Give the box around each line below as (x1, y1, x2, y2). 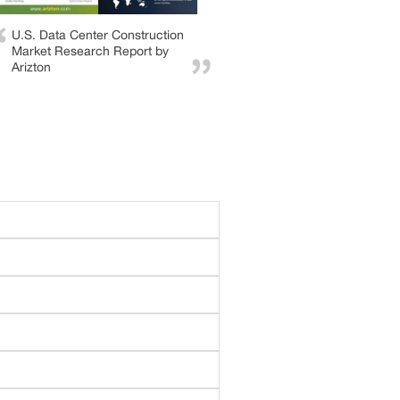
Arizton (12, 59, 51, 74)
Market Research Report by (12, 43, 169, 58)
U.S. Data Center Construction (12, 27, 184, 42)
